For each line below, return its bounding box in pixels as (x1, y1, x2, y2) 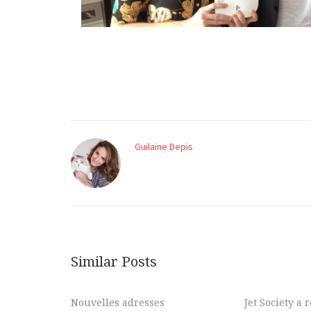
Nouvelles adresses (71, 296, 165, 308)
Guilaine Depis (135, 140, 193, 153)
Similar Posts (71, 253, 157, 271)
